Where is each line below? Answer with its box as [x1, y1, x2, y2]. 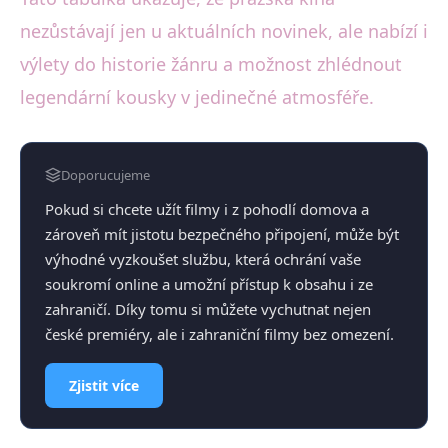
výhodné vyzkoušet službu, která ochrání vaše [45, 248, 361, 269]
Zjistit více [69, 375, 139, 395]
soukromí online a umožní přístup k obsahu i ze [45, 273, 373, 294]
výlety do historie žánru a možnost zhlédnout [20, 51, 402, 76]
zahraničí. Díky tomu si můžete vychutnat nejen [45, 298, 371, 319]
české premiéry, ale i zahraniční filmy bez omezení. [45, 323, 394, 344]
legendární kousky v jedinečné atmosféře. [20, 84, 374, 109]
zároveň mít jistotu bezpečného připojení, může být [45, 223, 399, 244]
